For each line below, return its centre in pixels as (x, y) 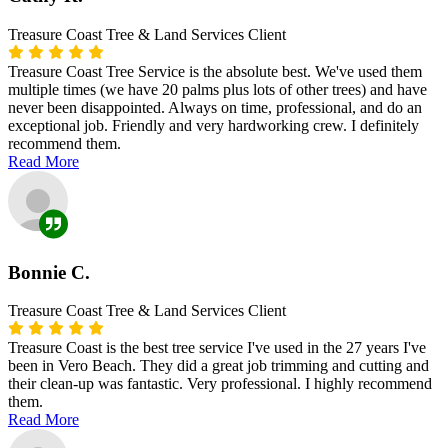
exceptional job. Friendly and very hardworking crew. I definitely (213, 125)
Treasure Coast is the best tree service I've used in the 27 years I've (217, 348)
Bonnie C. (49, 272)
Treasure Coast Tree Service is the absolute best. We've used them (215, 71)
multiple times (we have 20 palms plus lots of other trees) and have (217, 89)
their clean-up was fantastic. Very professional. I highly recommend (220, 384)
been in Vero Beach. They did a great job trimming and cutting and (218, 366)
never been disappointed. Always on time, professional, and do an (215, 107)
